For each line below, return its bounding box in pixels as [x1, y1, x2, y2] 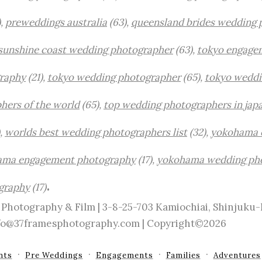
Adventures [213, 250, 261, 260]
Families [166, 250, 201, 260]
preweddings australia [5, 16, 107, 29]
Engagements [95, 250, 153, 260]
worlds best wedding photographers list [5, 126, 187, 139]
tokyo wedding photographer [47, 71, 181, 84]
